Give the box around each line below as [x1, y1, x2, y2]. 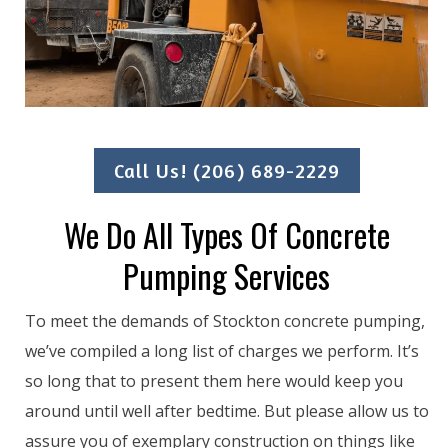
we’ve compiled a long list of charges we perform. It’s [25, 340, 419, 363]
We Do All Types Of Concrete [63, 211, 390, 259]
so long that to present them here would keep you [25, 370, 403, 393]
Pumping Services [123, 252, 330, 300]
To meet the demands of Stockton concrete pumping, [25, 310, 425, 333]
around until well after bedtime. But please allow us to [25, 400, 429, 423]
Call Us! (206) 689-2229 [113, 158, 340, 184]
